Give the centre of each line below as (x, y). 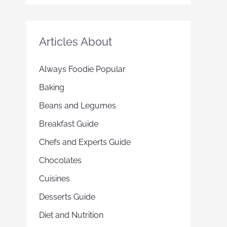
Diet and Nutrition (71, 215)
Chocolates (60, 160)
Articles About (75, 42)
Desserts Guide (67, 197)
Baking (52, 87)
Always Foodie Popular (82, 69)
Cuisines (54, 179)
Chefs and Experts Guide (85, 142)
